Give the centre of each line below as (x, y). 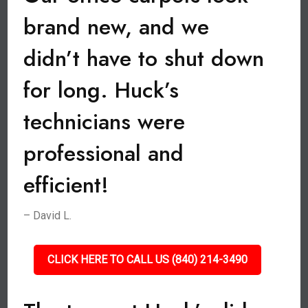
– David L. (48, 216)
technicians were (104, 122)
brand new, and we (117, 27)
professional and (104, 153)
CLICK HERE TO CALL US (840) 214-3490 (147, 260)
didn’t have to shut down (144, 58)
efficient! (66, 185)
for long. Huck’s (101, 90)
